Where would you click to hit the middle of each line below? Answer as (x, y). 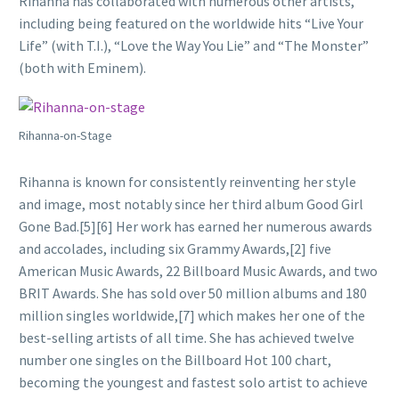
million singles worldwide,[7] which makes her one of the (192, 315)
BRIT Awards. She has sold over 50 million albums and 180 (193, 293)
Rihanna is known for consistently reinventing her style (187, 181)
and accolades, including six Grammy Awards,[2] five (175, 248)
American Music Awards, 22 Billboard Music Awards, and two (198, 270)
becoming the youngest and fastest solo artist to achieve (193, 382)
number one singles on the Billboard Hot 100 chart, (175, 359)
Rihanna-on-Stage (65, 136)
